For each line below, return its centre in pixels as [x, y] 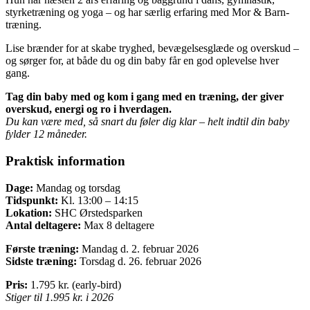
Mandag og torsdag [77, 188]
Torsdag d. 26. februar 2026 [139, 261]
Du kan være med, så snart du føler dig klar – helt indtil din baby [147, 122]
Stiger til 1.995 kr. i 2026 [60, 297]
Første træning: [42, 248]
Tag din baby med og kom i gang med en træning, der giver [145, 97]
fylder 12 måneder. [46, 134]
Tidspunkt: [32, 200]
